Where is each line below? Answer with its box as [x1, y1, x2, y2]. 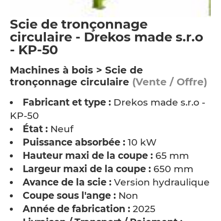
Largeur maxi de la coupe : [23, 163, 151, 175]
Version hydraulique [111, 177, 210, 188]
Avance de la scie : [23, 177, 111, 188]
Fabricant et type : [23, 97, 111, 108]
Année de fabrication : [23, 203, 130, 215]
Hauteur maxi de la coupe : [23, 150, 153, 161]
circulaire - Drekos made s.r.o [10, 29, 203, 45]
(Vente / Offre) [129, 76, 207, 88]
